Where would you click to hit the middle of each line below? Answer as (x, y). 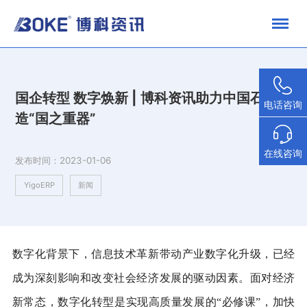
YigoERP (39, 185)
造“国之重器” (56, 119)
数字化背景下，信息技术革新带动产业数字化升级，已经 (153, 254)
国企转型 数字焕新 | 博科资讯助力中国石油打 (153, 98)
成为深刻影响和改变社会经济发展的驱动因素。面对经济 (153, 278)
